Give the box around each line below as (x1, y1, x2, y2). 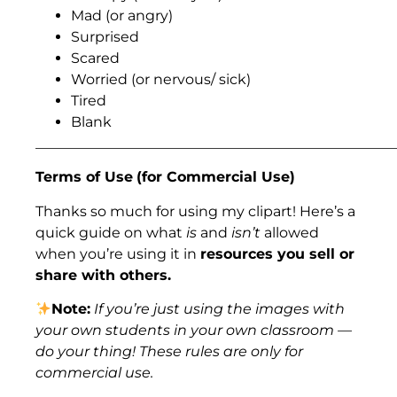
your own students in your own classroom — (35, 322, 352, 339)
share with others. (35, 266, 175, 284)
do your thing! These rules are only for (35, 343, 303, 361)
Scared (71, 50, 120, 67)
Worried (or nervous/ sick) (71, 71, 251, 89)
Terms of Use (35, 168, 133, 186)
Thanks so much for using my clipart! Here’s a (35, 202, 355, 220)
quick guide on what (35, 223, 186, 241)
